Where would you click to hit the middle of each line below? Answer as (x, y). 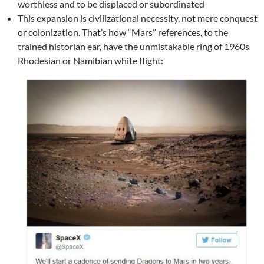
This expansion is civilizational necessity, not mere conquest (138, 18)
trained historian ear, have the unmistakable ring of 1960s (133, 47)
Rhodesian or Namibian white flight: (90, 61)
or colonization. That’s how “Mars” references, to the (123, 32)
